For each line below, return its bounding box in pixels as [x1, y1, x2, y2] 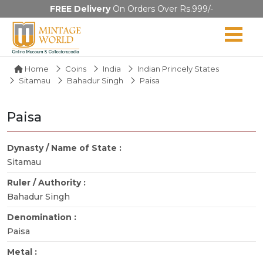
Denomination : [7, 211, 79, 222]
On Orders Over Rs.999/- [110, 4, 213, 14]
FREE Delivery [50, 4, 110, 14]
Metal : [7, 246, 39, 257]
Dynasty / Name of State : [7, 142, 124, 153]
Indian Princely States [137, 63, 219, 73]
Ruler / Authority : [7, 177, 88, 188]
